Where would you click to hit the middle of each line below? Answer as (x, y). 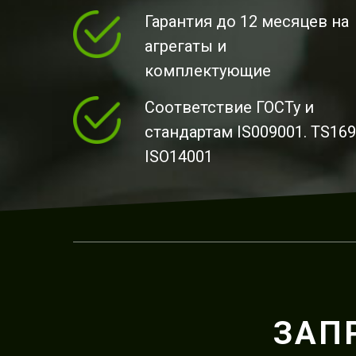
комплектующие (208, 71)
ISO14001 (179, 157)
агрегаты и (186, 46)
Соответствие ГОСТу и (229, 107)
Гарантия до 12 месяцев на (247, 21)
